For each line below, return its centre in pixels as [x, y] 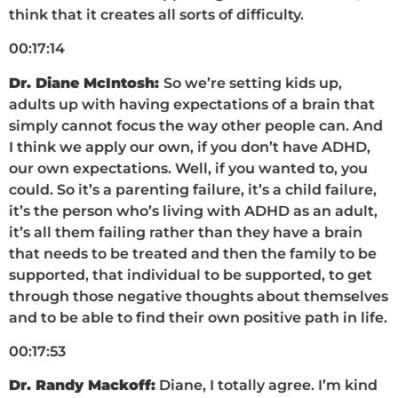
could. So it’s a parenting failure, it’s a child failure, [193, 189]
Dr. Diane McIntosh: [86, 83]
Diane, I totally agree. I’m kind [267, 386]
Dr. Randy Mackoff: [82, 386]
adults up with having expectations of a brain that [192, 104]
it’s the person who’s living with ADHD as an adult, [193, 211]
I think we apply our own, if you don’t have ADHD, [190, 147]
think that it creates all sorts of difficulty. [156, 14]
